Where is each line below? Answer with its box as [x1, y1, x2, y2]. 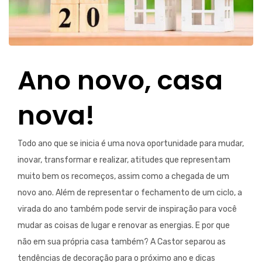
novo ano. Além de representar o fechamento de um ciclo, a [18, 188, 242, 198]
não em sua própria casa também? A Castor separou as [18, 237, 226, 247]
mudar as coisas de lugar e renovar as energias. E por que [18, 220, 230, 231]
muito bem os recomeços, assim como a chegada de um [18, 171, 229, 182]
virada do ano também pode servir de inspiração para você [18, 204, 237, 215]
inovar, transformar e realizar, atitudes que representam [18, 155, 230, 166]
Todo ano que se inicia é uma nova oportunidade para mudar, [18, 139, 244, 149]
